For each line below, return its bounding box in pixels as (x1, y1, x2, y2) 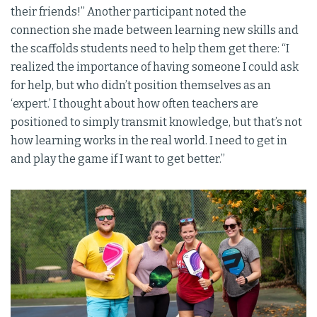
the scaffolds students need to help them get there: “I (11, 42, 289, 56)
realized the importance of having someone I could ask (11, 60, 299, 74)
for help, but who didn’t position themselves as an (11, 79, 271, 93)
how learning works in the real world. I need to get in (11, 134, 287, 148)
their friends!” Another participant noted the (11, 5, 246, 19)
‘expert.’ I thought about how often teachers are (11, 97, 258, 111)
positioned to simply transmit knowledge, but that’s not (11, 115, 302, 129)
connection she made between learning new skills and (11, 23, 299, 38)
